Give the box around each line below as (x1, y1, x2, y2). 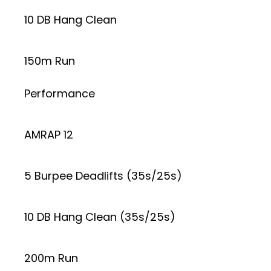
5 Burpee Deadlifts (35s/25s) (24, 168, 182, 183)
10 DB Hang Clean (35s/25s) (24, 209, 175, 224)
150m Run (24, 53, 75, 68)
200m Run (24, 250, 78, 266)
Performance (24, 85, 95, 101)
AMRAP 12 (24, 126, 73, 142)
